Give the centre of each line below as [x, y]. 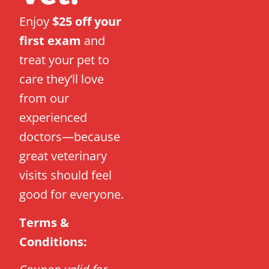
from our [44, 98]
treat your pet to [65, 60]
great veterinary [63, 156]
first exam [50, 41]
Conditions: [53, 241]
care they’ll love [62, 79]
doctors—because [70, 137]
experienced [53, 118]
